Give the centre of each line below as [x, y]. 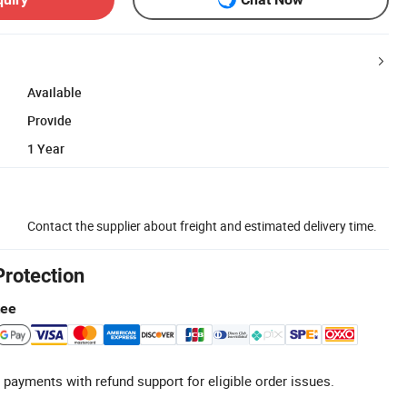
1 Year [46, 148]
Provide [50, 120]
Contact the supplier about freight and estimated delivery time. [202, 225]
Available [55, 92]
